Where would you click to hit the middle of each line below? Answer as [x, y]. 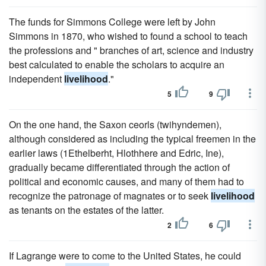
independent [37, 79]
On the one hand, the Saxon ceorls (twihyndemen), [115, 124]
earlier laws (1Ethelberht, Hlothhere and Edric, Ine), [116, 153]
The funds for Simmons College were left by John [112, 22]
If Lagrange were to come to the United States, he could [125, 256]
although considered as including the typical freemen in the [132, 139]
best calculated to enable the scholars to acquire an [117, 64]
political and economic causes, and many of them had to [126, 181]
